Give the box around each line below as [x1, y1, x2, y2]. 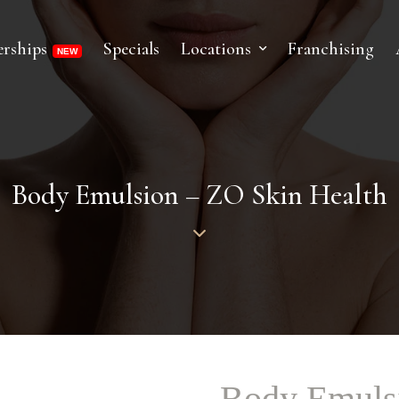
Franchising [287, 38, 374, 60]
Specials [102, 38, 159, 60]
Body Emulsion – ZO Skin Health [12, 177, 387, 212]
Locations [180, 38, 251, 60]
